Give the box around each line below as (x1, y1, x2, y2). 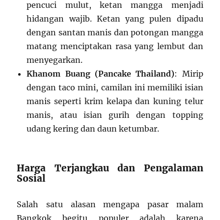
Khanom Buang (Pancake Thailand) (27, 69, 175, 79)
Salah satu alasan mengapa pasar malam (17, 199, 203, 210)
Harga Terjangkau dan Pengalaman (17, 162, 203, 174)
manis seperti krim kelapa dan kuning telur (27, 96, 203, 107)
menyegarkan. (27, 55, 83, 65)
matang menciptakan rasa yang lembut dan (27, 41, 203, 52)
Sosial (17, 172, 46, 185)
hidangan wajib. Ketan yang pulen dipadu (27, 14, 203, 24)
